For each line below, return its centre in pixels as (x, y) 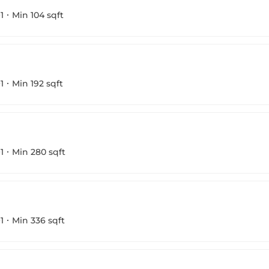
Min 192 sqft (38, 83)
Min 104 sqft (38, 15)
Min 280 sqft (39, 152)
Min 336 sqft (38, 220)
